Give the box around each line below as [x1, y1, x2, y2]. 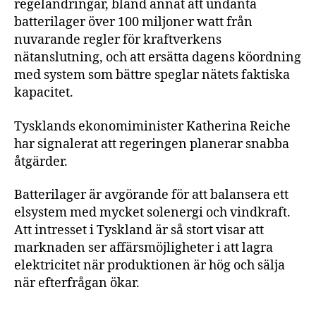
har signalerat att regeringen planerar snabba [14, 135, 289, 152]
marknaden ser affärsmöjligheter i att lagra [14, 240, 273, 256]
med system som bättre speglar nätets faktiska [14, 67, 290, 83]
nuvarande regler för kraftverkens [14, 32, 221, 48]
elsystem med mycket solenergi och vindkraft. [14, 205, 291, 221]
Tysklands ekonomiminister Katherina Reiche [14, 118, 291, 135]
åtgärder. [14, 153, 68, 170]
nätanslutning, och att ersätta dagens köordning [14, 49, 301, 66]
